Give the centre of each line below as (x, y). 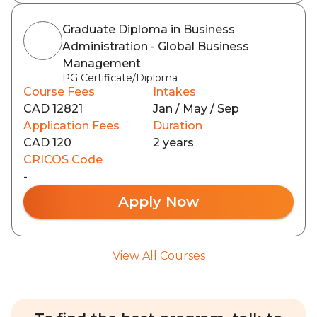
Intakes (174, 92)
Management (102, 63)
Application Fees (71, 126)
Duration (178, 126)
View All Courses (158, 256)
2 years (173, 143)
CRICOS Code (63, 160)
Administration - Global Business (156, 46)
